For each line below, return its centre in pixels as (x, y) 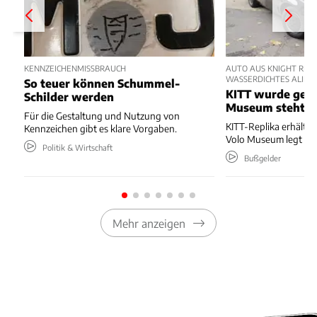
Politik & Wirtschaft (77, 148)
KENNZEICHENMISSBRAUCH (75, 68)
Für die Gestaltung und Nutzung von (102, 116)
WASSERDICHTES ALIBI (269, 78)
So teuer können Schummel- (102, 83)
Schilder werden (69, 97)
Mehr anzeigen (149, 223)
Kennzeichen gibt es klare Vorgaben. (100, 129)
